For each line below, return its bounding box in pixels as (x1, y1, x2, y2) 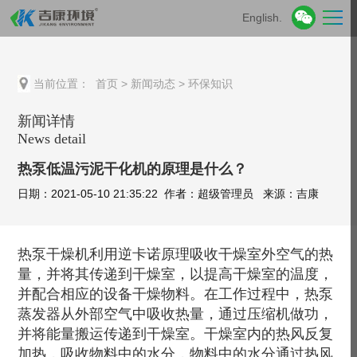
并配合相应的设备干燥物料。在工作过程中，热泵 (18, 286, 334, 303)
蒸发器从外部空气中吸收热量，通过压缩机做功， (18, 306, 334, 323)
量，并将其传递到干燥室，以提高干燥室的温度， (18, 266, 334, 283)
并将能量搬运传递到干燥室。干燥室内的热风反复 (18, 326, 334, 343)
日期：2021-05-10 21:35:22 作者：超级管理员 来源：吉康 (18, 187, 320, 201)
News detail (18, 131, 87, 147)
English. (242, 10, 283, 24)
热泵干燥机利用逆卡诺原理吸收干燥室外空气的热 (18, 246, 334, 263)
